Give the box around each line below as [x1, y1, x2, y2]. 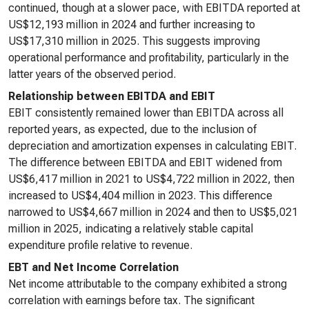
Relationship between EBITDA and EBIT [8, 90, 215, 103]
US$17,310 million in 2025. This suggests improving [8, 34, 260, 48]
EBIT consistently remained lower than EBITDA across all [8, 106, 283, 119]
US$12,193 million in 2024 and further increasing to [8, 18, 255, 31]
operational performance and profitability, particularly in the [8, 51, 289, 64]
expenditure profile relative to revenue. [8, 239, 192, 252]
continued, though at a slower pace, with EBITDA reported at [8, 1, 300, 14]
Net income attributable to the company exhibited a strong [8, 277, 287, 290]
